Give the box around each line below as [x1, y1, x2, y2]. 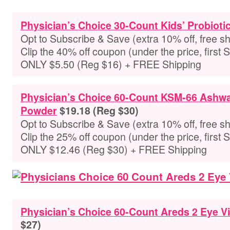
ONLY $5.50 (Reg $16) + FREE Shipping [21, 56, 201, 71]
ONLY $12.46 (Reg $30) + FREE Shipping [21, 142, 207, 157]
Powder [21, 103, 57, 118]
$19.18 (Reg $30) [60, 103, 139, 118]
